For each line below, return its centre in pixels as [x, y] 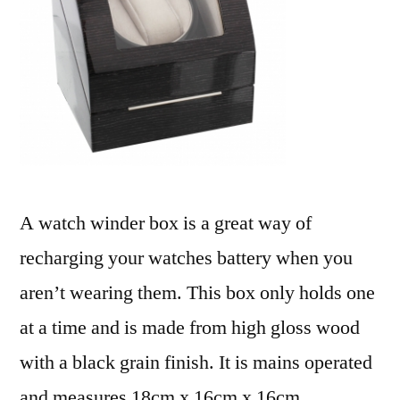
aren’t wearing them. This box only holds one [197, 293]
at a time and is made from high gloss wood [190, 328]
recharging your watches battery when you [186, 258]
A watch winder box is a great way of [166, 223]
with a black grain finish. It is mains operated [196, 362]
